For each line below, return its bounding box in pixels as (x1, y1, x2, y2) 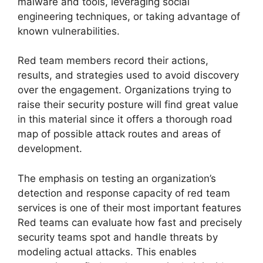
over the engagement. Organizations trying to (18, 84, 231, 96)
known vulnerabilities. (18, 25, 120, 37)
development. (18, 143, 82, 154)
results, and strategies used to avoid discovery (18, 69, 239, 81)
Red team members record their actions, (18, 55, 208, 66)
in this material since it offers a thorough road (18, 113, 232, 125)
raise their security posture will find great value (18, 99, 238, 110)
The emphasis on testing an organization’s (18, 172, 216, 184)
